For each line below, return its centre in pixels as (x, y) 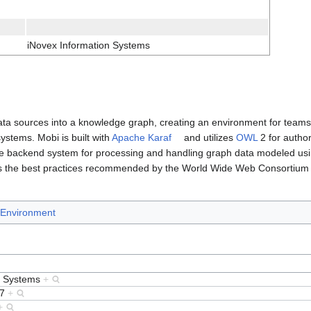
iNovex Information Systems (89, 45)
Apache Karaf (142, 137)
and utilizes (209, 137)
